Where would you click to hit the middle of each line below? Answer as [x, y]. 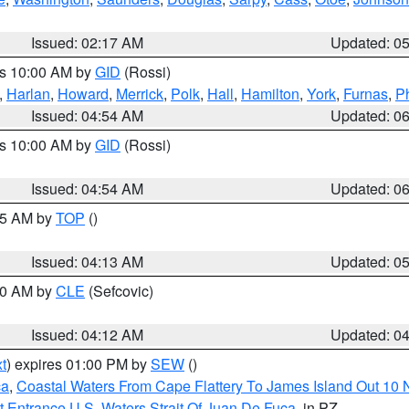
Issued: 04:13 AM [88, 262]
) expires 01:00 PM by [79, 364]
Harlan [28, 94]
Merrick [140, 94]
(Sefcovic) [119, 291]
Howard [83, 94]
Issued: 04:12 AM [88, 335]
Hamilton [270, 94]
